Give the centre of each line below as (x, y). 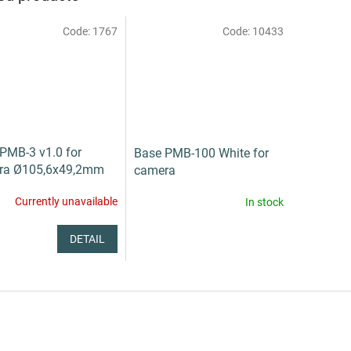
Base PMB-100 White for (201, 153)
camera (154, 170)
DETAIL (87, 239)
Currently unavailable (66, 202)
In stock (264, 203)
